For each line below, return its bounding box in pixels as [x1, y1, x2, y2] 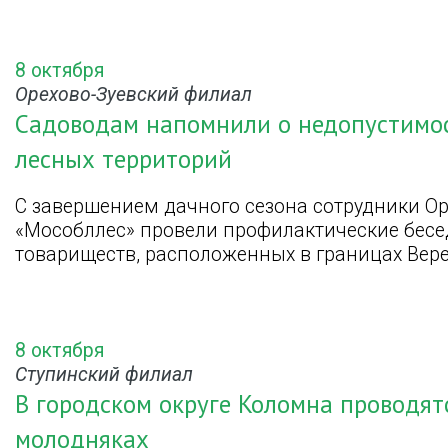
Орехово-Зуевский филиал [15, 82, 252, 106]
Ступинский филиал [15, 362, 193, 386]
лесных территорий [15, 142, 232, 175]
